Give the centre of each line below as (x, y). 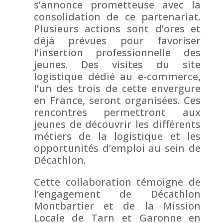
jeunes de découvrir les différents (117, 124)
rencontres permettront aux (117, 112)
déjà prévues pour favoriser (117, 41)
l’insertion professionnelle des (117, 53)
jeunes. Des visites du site (117, 65)
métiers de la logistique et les (117, 136)
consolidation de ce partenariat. (117, 17)
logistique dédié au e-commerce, (117, 77)
